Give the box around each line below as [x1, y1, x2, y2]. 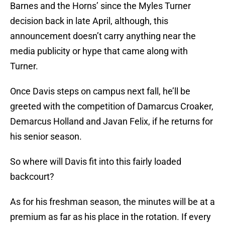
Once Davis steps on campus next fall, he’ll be [10, 86, 190, 97]
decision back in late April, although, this [10, 16, 168, 27]
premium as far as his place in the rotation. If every [10, 211, 211, 222]
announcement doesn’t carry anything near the [10, 31, 196, 42]
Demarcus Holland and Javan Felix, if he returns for [10, 116, 213, 127]
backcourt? [10, 171, 54, 182]
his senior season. [10, 131, 82, 142]
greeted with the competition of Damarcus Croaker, [10, 101, 213, 112]
